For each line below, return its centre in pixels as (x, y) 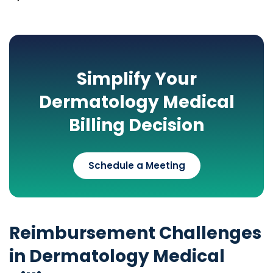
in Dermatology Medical (117, 257)
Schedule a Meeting (136, 166)
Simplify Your (136, 79)
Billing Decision (136, 126)
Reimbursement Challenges (135, 233)
